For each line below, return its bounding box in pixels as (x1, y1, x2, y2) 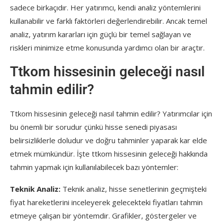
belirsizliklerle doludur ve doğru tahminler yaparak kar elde (10, 135, 207, 145)
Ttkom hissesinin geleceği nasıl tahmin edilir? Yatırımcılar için (10, 108, 212, 118)
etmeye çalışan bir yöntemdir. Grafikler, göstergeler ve (10, 210, 197, 221)
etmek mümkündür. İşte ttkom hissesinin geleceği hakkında (10, 148, 208, 159)
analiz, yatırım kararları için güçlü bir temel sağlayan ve (10, 29, 191, 39)
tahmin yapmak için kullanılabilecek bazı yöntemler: (10, 162, 178, 172)
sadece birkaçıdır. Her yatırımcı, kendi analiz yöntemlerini (10, 2, 201, 12)
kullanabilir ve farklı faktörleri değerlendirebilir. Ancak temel (10, 15, 207, 26)
